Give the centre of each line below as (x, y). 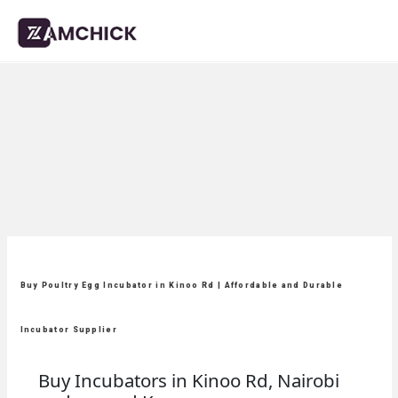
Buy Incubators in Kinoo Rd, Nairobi (188, 380)
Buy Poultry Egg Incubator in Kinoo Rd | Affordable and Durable (182, 285)
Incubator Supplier (68, 330)
